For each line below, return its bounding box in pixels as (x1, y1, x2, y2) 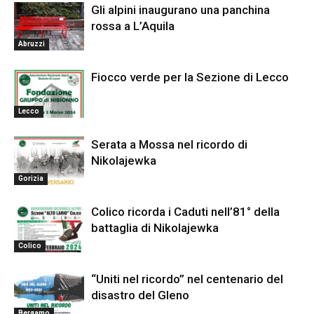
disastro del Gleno (91, 288, 189, 302)
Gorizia (18, 174, 43, 182)
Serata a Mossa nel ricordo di (91, 137, 247, 151)
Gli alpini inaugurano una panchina (91, 3, 270, 17)
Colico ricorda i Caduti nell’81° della (91, 205, 280, 219)
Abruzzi (18, 39, 45, 48)
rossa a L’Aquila (91, 19, 175, 33)
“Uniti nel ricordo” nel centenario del (91, 272, 283, 286)
